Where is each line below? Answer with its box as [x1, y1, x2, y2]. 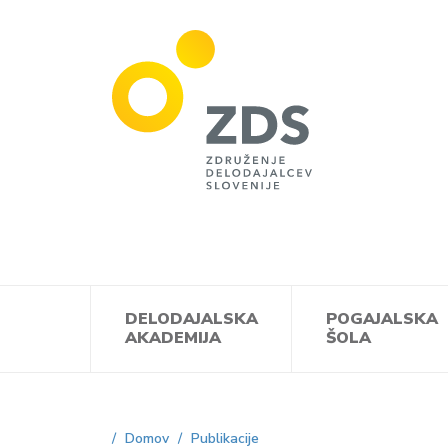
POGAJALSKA [326, 308, 438, 330]
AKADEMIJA [125, 327, 221, 349]
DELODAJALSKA [125, 308, 258, 330]
